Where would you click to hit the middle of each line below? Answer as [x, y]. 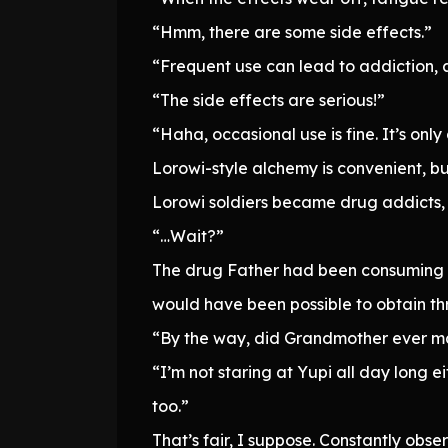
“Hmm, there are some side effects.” [292, 31]
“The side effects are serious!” [268, 99]
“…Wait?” [188, 235]
